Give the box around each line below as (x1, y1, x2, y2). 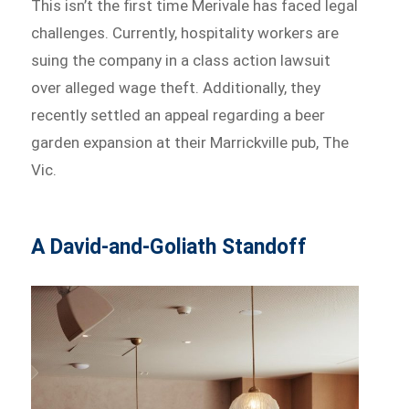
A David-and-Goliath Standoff (31, 234, 308, 259)
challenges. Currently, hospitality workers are (31, 23, 340, 42)
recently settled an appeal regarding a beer (31, 105, 326, 124)
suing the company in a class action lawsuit (31, 50, 331, 69)
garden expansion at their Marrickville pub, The (31, 132, 350, 152)
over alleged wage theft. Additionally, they (31, 78, 321, 97)
